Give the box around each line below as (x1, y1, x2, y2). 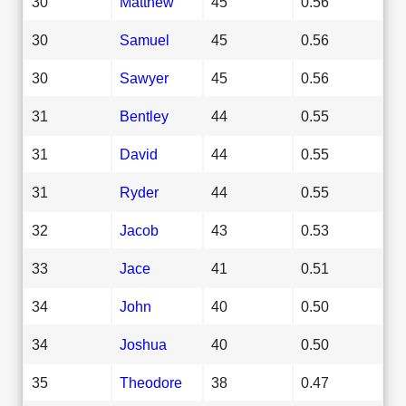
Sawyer (120, 69, 169, 86)
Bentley (120, 107, 169, 124)
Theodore (120, 373, 182, 391)
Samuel (120, 31, 169, 48)
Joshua (120, 335, 167, 353)
